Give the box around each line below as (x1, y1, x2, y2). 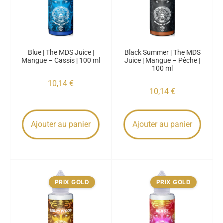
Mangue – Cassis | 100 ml (21, 56, 100, 64)
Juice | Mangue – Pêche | (124, 56, 200, 64)
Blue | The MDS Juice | (27, 48, 94, 56)
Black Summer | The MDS (124, 48, 201, 56)
